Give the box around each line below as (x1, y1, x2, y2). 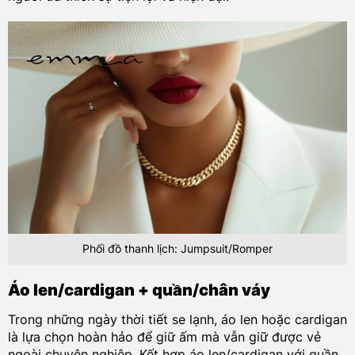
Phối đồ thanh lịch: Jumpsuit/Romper (82, 242, 273, 256)
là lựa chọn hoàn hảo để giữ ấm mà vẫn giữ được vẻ (7, 329, 321, 345)
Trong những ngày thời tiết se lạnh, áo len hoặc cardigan (7, 311, 347, 328)
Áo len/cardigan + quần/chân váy (7, 281, 270, 300)
